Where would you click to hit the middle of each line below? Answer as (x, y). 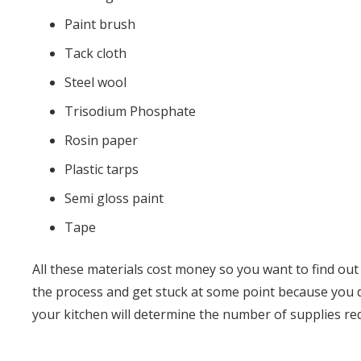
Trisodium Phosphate (130, 112)
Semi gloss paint (114, 199)
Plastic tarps (102, 170)
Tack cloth (95, 54)
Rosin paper (101, 141)
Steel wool (95, 83)
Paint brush (100, 25)
